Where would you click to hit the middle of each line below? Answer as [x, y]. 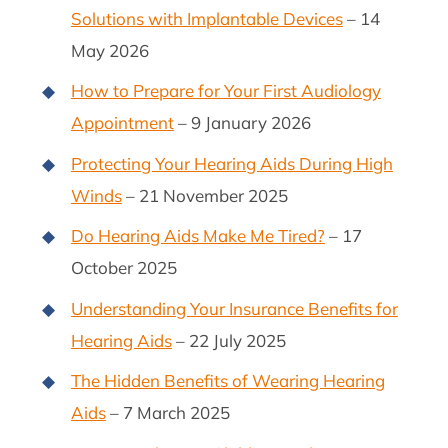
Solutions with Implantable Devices [206, 18]
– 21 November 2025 [204, 195]
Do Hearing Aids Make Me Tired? [197, 236]
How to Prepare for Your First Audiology [225, 91]
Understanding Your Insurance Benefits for [234, 308]
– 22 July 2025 [228, 340]
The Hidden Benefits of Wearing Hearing [227, 381]
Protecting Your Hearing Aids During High [231, 163]
